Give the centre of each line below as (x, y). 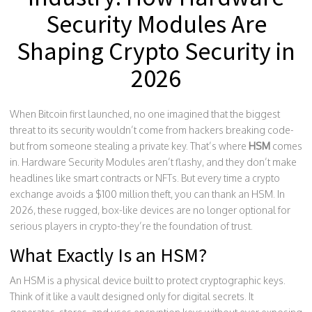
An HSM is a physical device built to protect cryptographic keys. (148, 280)
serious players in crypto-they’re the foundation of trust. (131, 226)
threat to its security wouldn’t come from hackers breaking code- (152, 130)
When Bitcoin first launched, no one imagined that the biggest (145, 114)
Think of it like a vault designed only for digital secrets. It (132, 296)
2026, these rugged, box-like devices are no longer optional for (150, 210)
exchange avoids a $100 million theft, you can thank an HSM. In (147, 194)
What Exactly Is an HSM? (108, 255)
